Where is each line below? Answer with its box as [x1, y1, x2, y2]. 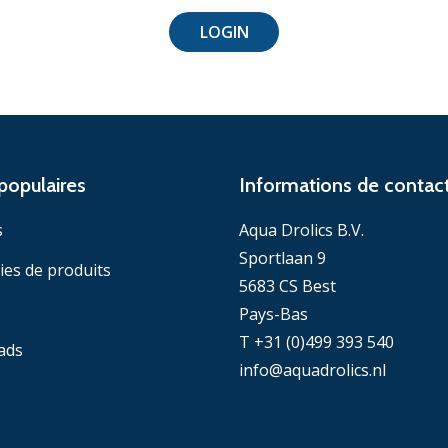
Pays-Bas [239, 303, 308, 326]
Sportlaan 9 [239, 247, 326, 270]
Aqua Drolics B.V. [239, 219, 364, 242]
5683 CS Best [239, 275, 336, 298]
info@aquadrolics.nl [239, 359, 386, 382]
